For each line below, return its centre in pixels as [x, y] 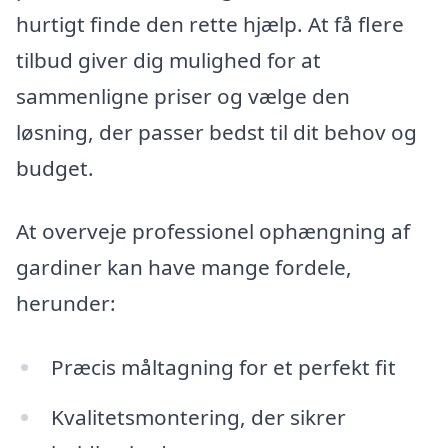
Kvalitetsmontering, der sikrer [198, 416]
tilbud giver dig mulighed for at [168, 59]
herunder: [66, 303]
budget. [55, 167]
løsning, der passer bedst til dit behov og [216, 131]
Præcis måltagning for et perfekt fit [223, 367]
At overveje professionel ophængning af [213, 231]
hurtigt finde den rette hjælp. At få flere [210, 23]
